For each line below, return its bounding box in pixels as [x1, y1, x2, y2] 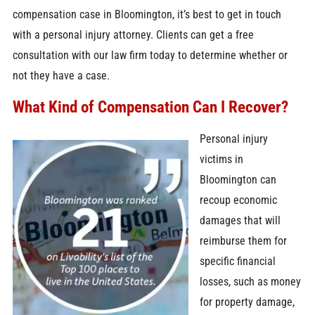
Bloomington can [200, 172, 277, 186]
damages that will [200, 213, 281, 227]
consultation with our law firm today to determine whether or [12, 48, 288, 62]
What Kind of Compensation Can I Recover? [12, 97, 288, 117]
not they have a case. [12, 68, 110, 82]
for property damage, [200, 295, 295, 309]
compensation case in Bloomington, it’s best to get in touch [12, 7, 281, 21]
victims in [200, 152, 244, 166]
